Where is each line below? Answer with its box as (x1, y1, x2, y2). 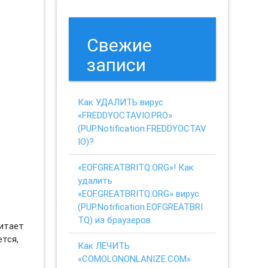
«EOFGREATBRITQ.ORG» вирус (78, 187, 200, 199)
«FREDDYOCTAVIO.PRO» (78, 109, 173, 121)
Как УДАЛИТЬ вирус (78, 96, 164, 108)
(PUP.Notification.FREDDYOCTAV (78, 122, 207, 134)
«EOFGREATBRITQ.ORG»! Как (78, 161, 194, 173)
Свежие (87, 33, 153, 56)
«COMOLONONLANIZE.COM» (78, 252, 191, 264)
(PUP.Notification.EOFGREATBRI (78, 200, 203, 212)
